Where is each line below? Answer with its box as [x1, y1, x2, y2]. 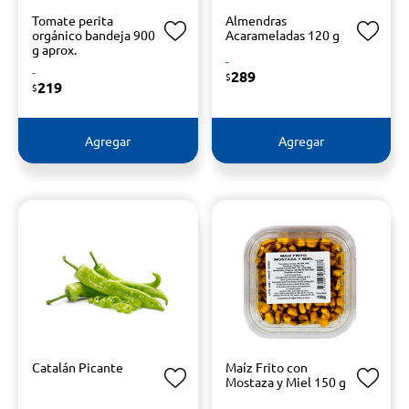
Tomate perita [32, 12, 113, 28]
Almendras [225, 12, 287, 28]
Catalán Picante [32, 359, 123, 375]
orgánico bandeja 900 [32, 26, 155, 43]
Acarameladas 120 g [225, 26, 340, 43]
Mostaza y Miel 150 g [225, 373, 346, 390]
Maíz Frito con [225, 359, 308, 375]
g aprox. [32, 41, 77, 58]
